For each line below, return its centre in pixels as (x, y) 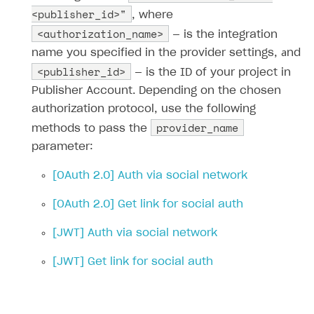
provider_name (197, 127)
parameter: (62, 146)
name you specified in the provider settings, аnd (166, 53)
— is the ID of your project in (211, 72)
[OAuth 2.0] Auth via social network (150, 175)
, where (152, 15)
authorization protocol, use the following (144, 109)
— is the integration (223, 34)
